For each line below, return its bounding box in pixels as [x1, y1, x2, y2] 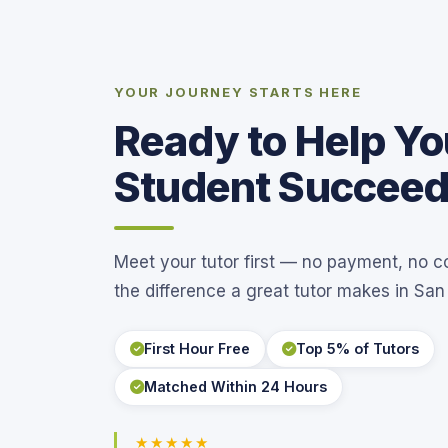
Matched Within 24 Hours [144, 378, 327, 396]
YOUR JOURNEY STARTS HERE [114, 84, 362, 101]
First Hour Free [144, 340, 250, 358]
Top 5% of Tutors [296, 340, 419, 358]
